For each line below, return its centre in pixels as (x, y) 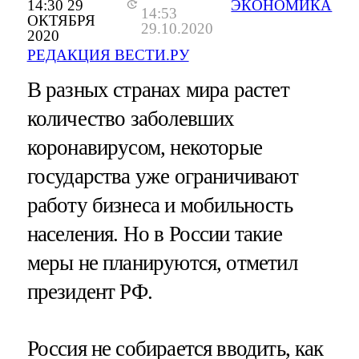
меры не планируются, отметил (162, 263)
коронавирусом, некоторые (145, 148)
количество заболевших (131, 119)
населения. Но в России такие (154, 234)
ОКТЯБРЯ (61, 21)
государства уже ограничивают (162, 177)
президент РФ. (89, 292)
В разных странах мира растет (158, 90)
